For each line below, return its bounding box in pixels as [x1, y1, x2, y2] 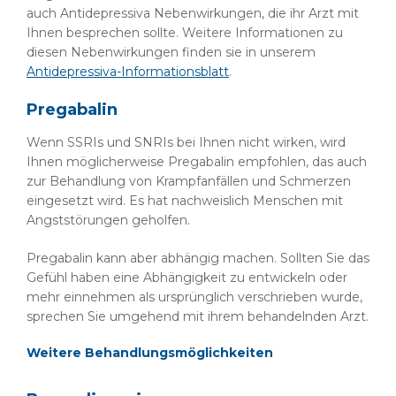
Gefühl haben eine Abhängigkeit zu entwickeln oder [27, 270, 347, 286]
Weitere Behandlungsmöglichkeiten [27, 345, 273, 361]
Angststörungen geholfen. [27, 212, 190, 228]
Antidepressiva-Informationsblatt [27, 64, 229, 80]
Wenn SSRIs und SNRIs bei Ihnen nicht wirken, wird [27, 134, 346, 150]
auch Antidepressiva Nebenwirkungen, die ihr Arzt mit [27, 5, 359, 21]
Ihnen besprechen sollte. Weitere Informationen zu [27, 25, 343, 41]
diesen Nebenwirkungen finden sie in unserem [27, 44, 316, 60]
